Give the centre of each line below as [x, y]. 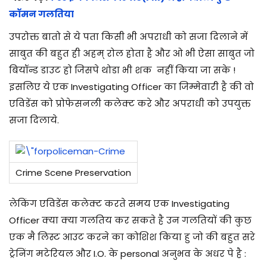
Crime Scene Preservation [73, 172]
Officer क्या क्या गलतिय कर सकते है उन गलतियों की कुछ [130, 220]
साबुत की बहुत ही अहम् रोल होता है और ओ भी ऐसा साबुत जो [132, 53]
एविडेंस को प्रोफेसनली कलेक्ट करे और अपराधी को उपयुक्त [130, 103]
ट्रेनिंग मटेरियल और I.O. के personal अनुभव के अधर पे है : [128, 253]
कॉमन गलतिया [41, 14]
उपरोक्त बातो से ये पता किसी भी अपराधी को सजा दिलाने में [128, 36]
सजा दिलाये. [34, 120]
